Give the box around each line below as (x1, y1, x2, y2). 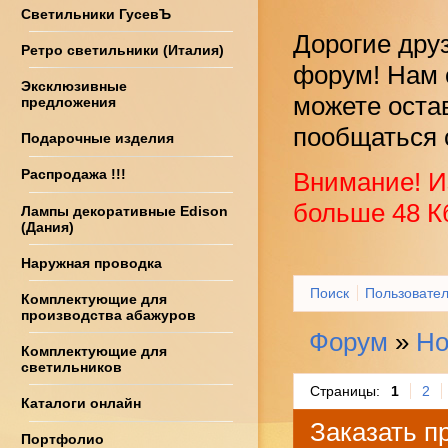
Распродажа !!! (21, 166, 126, 183)
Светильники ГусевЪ (21, 6, 171, 23)
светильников (21, 359, 122, 376)
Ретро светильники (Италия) (21, 42, 224, 59)
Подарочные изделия (21, 130, 174, 147)
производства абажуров (21, 307, 196, 324)
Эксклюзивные (21, 78, 127, 95)
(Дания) (21, 218, 74, 235)
